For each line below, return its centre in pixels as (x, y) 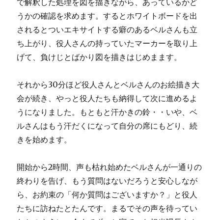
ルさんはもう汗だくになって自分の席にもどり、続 (107, 126)
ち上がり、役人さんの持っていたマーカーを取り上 (107, 43)
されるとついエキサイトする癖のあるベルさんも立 (107, 29)
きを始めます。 (44, 139)
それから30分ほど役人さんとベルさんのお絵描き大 (108, 84)
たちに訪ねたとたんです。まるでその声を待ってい (107, 208)
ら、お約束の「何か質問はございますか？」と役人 (107, 194)
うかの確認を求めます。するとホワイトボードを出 (107, 16)
